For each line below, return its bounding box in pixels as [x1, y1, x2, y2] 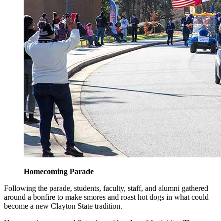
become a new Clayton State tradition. [4, 202, 122, 211]
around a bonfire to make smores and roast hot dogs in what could [4, 193, 209, 202]
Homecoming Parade [24, 167, 94, 176]
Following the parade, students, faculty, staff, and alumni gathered [4, 184, 208, 193]
